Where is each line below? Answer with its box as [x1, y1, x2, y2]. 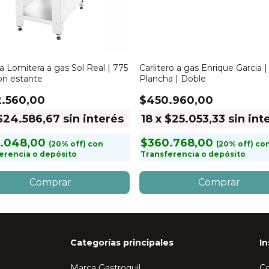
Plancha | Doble [139, 73, 206, 84]
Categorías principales [70, 237, 174, 248]
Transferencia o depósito [141, 150, 246, 159]
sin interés [63, 112, 124, 125]
